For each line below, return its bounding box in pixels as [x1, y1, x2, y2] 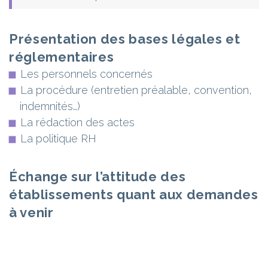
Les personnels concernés [20, 68, 153, 80]
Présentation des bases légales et [9, 31, 240, 47]
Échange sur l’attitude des [9, 169, 186, 184]
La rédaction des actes [20, 116, 135, 129]
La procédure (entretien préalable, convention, [20, 84, 252, 96]
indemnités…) [20, 100, 80, 112]
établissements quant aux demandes [9, 187, 258, 202]
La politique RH [20, 132, 96, 145]
